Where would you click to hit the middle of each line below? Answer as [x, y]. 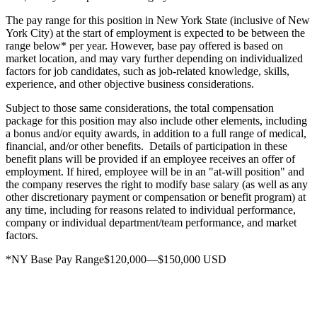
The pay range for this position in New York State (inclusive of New [158, 20]
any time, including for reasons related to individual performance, [151, 209]
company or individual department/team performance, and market [151, 222]
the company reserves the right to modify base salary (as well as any [157, 184]
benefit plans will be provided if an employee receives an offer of [150, 158]
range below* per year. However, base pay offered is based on [144, 45]
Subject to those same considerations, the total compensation [140, 108]
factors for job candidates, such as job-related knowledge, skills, [148, 71]
